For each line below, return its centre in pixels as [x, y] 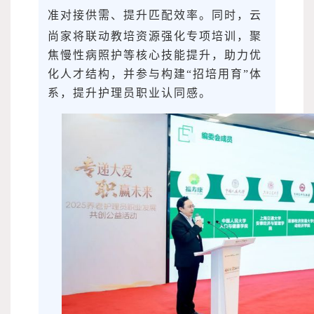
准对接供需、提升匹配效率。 [130, 15]
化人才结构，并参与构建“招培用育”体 [155, 74]
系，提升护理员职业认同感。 [130, 93]
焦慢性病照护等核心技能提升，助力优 [155, 55]
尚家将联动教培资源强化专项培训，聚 [155, 36]
